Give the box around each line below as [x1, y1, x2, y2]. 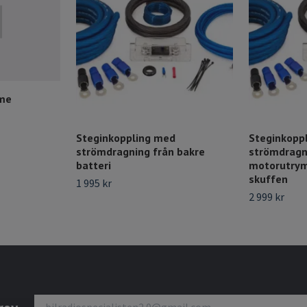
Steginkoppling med [76, 131, 175, 145]
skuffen [249, 172, 288, 186]
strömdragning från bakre [76, 145, 205, 159]
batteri [76, 158, 111, 173]
